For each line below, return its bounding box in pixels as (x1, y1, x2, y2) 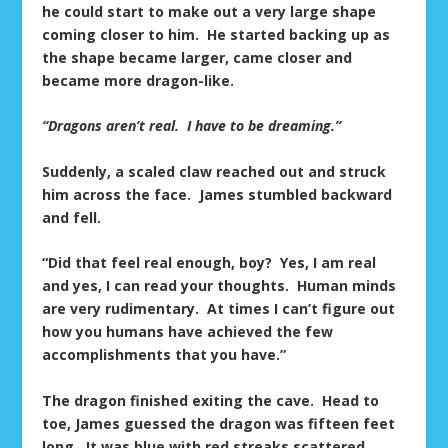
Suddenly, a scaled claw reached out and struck (42, 161, 387, 181)
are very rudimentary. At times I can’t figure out (42, 299, 396, 319)
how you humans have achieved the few (42, 322, 334, 342)
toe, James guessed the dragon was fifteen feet (42, 413, 396, 433)
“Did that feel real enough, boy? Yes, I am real (42, 253, 377, 273)
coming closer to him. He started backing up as (42, 25, 391, 45)
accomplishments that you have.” (42, 345, 287, 365)
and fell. (42, 207, 102, 227)
